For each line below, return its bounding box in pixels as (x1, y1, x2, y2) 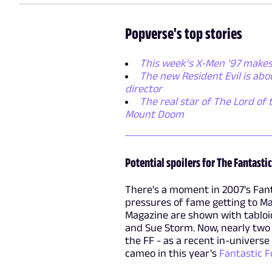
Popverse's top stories (124, 24, 242, 42)
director (124, 82, 162, 95)
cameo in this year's (124, 246, 219, 259)
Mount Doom (124, 107, 184, 120)
